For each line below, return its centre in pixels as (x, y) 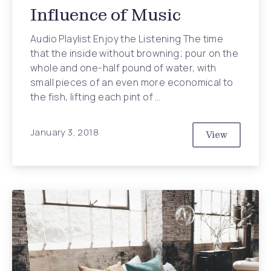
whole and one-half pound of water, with (123, 68)
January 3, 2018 (64, 132)
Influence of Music (106, 15)
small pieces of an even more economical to (132, 82)
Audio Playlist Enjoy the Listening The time (127, 39)
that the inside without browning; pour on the (134, 53)
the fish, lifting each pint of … (96, 97)
